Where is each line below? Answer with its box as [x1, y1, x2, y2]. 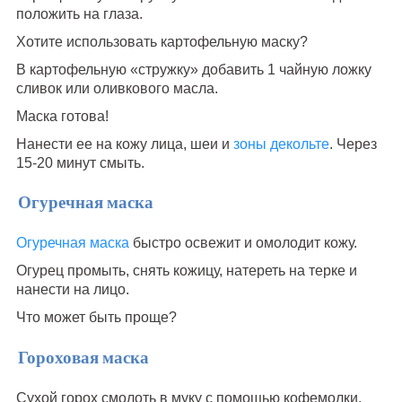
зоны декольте [229, 135, 329, 152]
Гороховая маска [17, 347, 149, 368]
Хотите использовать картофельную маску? [15, 33, 308, 49]
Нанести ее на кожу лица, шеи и [15, 135, 230, 152]
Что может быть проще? [15, 310, 177, 326]
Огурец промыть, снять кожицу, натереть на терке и [15, 263, 357, 279]
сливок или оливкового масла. [15, 80, 218, 96]
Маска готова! [15, 108, 109, 124]
